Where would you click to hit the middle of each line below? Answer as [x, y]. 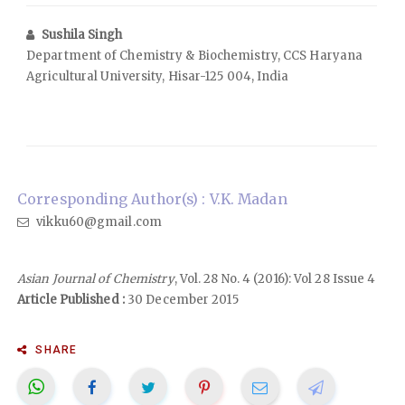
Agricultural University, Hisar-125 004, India [158, 76]
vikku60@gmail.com [98, 221]
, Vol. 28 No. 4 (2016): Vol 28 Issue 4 [275, 278]
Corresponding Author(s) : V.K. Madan [152, 199]
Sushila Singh [82, 34]
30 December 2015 [181, 299]
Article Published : [71, 299]
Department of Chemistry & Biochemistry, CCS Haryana [195, 55]
